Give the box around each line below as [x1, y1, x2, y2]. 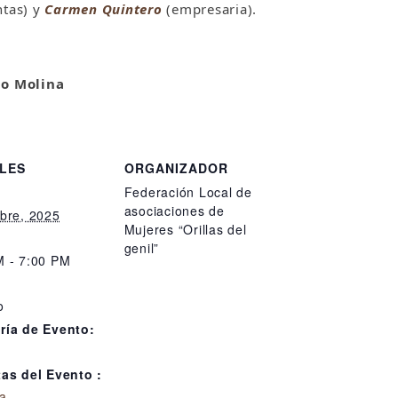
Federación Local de [123, 183, 252, 201]
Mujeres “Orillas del [123, 220, 247, 238]
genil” [123, 239, 159, 257]
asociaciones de [123, 202, 225, 219]
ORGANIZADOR [123, 159, 228, 177]
